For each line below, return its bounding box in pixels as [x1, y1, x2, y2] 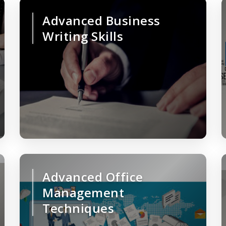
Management [42, 184, 124, 201]
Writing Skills [42, 28, 123, 45]
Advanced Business [42, 12, 160, 29]
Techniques [42, 200, 114, 217]
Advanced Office [42, 168, 143, 186]
